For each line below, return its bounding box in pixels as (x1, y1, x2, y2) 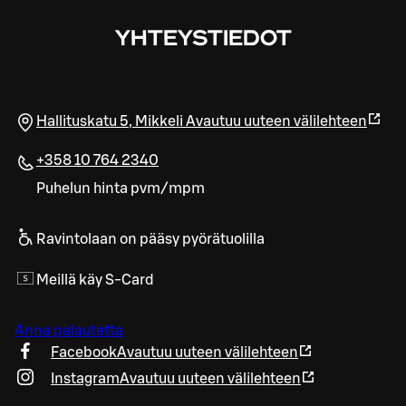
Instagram (51, 371, 120, 386)
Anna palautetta (14, 323, 123, 338)
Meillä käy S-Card (36, 272, 154, 287)
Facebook (51, 344, 117, 360)
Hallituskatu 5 (36, 113, 129, 129)
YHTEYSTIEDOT (114, 29, 292, 50)
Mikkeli (135, 113, 183, 129)
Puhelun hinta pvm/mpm (36, 180, 205, 196)
